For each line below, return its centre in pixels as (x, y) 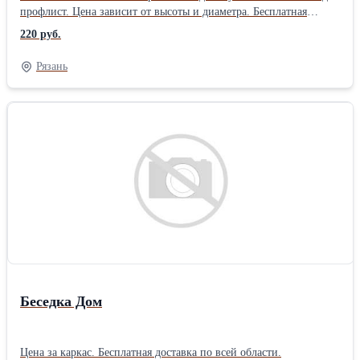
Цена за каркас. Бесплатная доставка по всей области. (151, 352)
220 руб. (41, 34)
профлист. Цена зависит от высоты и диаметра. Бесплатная (164, 11)
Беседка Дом (61, 301)
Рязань (52, 66)
